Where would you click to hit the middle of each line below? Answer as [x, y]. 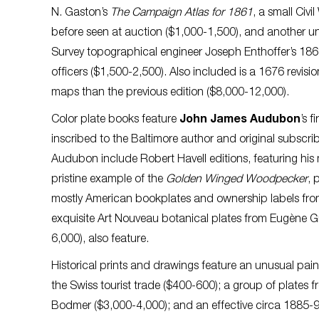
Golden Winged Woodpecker [237, 180]
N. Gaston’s [81, 13]
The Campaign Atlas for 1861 [182, 13]
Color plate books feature [115, 120]
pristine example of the [109, 180]
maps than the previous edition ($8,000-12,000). [172, 93]
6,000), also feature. [100, 240]
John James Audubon [240, 120]
